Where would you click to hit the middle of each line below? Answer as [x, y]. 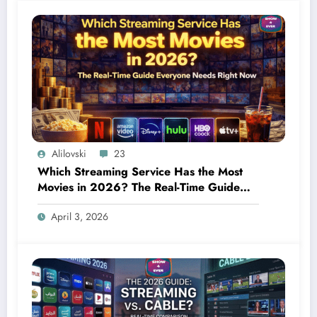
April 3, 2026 [80, 217]
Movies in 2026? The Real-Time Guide [139, 188]
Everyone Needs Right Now [110, 203]
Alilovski [69, 154]
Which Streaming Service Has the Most [140, 172]
